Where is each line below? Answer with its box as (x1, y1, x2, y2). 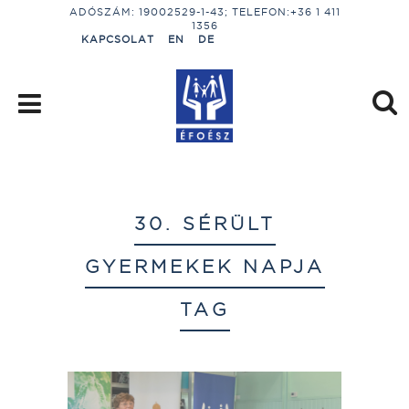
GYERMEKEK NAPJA (84, 255, 325, 278)
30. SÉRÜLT (133, 212, 276, 235)
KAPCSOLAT (81, 33, 154, 46)
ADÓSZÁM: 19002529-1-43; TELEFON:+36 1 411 (68, 5, 341, 18)
